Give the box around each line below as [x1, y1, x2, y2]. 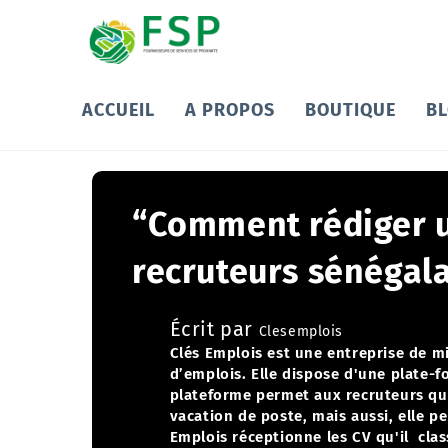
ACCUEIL [82, 99, 156, 121]
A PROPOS [185, 99, 276, 121]
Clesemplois [258, 323, 344, 340]
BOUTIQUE [305, 99, 397, 121]
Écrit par [169, 317, 259, 341]
